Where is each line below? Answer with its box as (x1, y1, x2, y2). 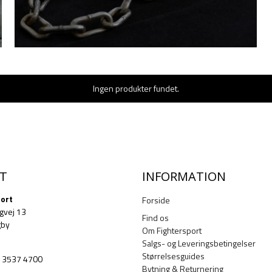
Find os (142, 211, 169, 225)
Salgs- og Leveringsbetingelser (142, 237, 256, 250)
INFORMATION (142, 168, 226, 185)
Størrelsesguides (142, 250, 205, 263)
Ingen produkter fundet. (93, 81, 179, 95)
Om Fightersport (142, 224, 202, 237)
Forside (142, 194, 170, 207)
